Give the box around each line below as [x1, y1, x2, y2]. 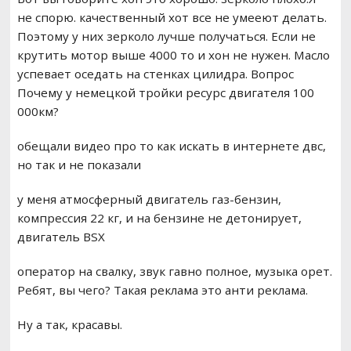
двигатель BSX [16, 229, 105, 245]
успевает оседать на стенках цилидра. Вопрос [16, 66, 294, 82]
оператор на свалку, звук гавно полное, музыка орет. [16, 263, 332, 280]
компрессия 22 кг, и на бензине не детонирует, [16, 210, 302, 226]
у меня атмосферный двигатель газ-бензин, [16, 191, 281, 208]
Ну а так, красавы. [16, 317, 122, 333]
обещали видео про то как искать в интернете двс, [16, 138, 326, 154]
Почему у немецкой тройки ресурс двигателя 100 [16, 85, 314, 101]
